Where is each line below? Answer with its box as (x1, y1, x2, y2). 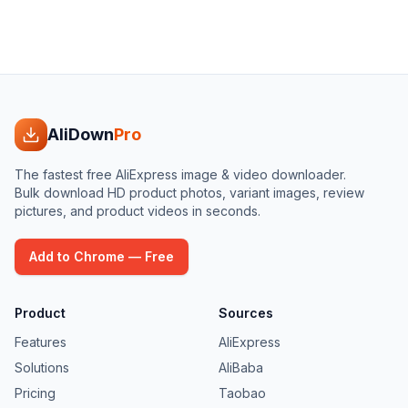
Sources (219, 305, 273, 321)
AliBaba (219, 360, 263, 376)
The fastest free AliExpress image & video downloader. (15, 167, 346, 183)
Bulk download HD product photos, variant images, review (15, 185, 364, 201)
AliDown (47, 125, 114, 145)
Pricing (15, 385, 56, 402)
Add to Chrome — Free (29, 249, 174, 265)
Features (15, 334, 66, 351)
